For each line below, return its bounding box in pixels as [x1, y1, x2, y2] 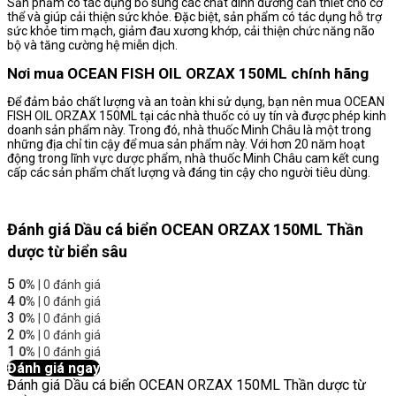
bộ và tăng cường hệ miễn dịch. [7, 38, 178, 53]
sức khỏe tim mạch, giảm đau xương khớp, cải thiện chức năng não [7, 24, 375, 39]
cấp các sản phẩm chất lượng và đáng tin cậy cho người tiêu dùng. [7, 165, 370, 180]
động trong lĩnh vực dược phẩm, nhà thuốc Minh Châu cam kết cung [7, 151, 379, 166]
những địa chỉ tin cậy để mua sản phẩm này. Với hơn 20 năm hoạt [7, 137, 365, 152]
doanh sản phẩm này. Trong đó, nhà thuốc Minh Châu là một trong [7, 123, 371, 138]
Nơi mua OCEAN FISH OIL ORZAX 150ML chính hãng [7, 65, 369, 83]
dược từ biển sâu [7, 242, 127, 262]
